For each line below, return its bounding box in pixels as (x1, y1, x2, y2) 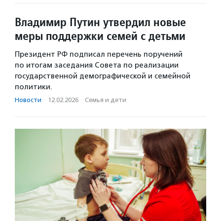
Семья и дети (85, 96, 126, 104)
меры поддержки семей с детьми (15, 28, 185, 43)
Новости (15, 96, 41, 104)
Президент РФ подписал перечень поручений (15, 49, 183, 59)
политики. (15, 82, 52, 91)
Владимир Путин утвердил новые (15, 14, 186, 30)
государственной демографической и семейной (15, 71, 190, 80)
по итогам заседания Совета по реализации (15, 60, 179, 70)
